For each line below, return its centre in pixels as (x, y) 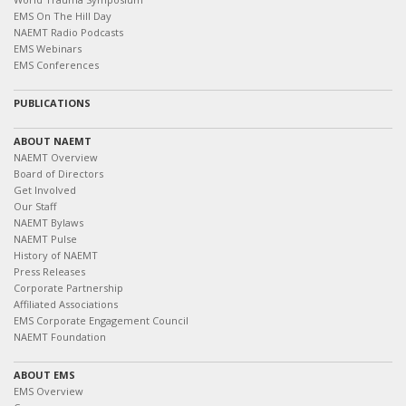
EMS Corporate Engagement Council (101, 320)
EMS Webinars (48, 48)
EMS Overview (48, 391)
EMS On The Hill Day (63, 16)
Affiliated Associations (66, 304)
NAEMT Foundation (60, 337)
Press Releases (49, 271)
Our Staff (35, 206)
